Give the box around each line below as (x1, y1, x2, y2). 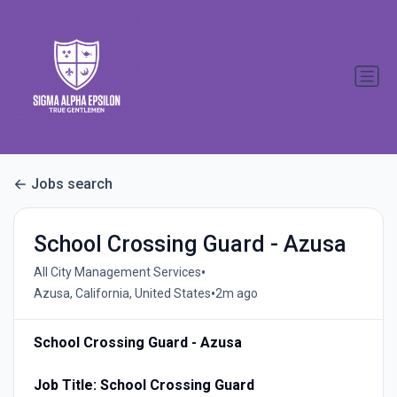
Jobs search (31, 175, 113, 193)
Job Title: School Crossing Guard (33, 376, 254, 393)
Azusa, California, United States (33, 286, 211, 301)
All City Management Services (33, 265, 201, 280)
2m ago (214, 286, 258, 301)
